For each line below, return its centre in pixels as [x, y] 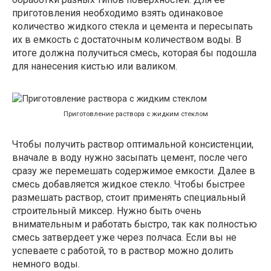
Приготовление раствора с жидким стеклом [135, 114]
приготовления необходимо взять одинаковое [118, 13]
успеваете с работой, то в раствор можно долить [123, 251]
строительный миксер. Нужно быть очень [107, 211]
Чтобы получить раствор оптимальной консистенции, [133, 144]
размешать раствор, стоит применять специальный [129, 198]
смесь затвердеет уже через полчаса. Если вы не [124, 237]
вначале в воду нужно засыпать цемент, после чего [130, 158]
